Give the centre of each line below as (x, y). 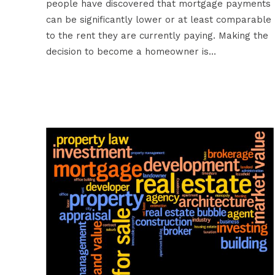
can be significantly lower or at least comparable (158, 20)
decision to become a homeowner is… (131, 52)
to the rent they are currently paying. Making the (157, 36)
